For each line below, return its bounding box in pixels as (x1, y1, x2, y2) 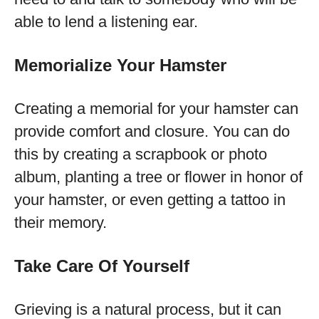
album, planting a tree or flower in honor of (14, 168, 303, 186)
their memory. (14, 214, 107, 231)
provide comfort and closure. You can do (14, 122, 290, 140)
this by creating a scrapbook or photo (14, 145, 267, 163)
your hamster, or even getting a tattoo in (14, 191, 286, 209)
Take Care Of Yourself (14, 256, 189, 276)
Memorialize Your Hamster (14, 56, 226, 75)
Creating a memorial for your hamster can (14, 100, 298, 117)
